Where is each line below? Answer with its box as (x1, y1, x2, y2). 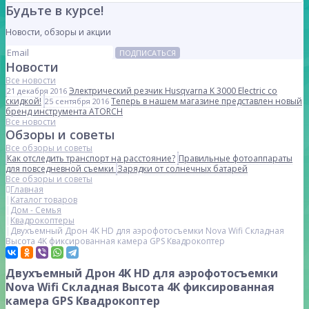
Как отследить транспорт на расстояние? (7, 152, 175, 164)
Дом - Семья (10, 204, 61, 216)
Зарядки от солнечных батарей (117, 163, 248, 175)
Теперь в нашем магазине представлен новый (111, 95, 302, 107)
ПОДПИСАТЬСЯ (119, 48, 176, 58)
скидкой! (6, 95, 41, 107)
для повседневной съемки (6, 163, 116, 175)
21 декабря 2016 (7, 86, 67, 96)
